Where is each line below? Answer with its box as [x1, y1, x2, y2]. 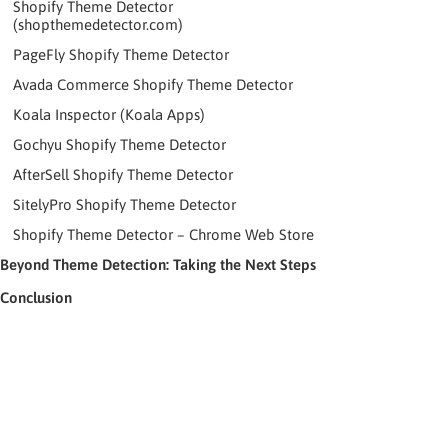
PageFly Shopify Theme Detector [12, 45, 229, 63]
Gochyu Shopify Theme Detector [12, 135, 226, 153]
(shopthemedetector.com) [12, 15, 183, 33]
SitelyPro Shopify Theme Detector [12, 195, 236, 213]
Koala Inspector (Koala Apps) [12, 105, 205, 123]
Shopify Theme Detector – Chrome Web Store [12, 225, 314, 243]
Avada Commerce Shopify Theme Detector [12, 75, 293, 93]
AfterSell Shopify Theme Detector [12, 165, 233, 183]
